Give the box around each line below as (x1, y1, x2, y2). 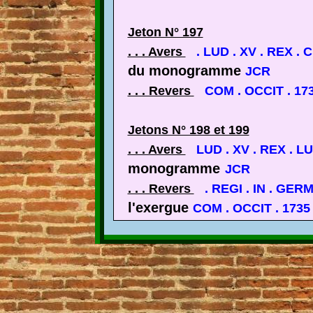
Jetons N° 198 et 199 (127, 122, 249, 137)
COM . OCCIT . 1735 (192, 201, 310, 215)
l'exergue (127, 200, 193, 215)
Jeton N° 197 (127, 24, 203, 39)
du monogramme (127, 63, 245, 78)
